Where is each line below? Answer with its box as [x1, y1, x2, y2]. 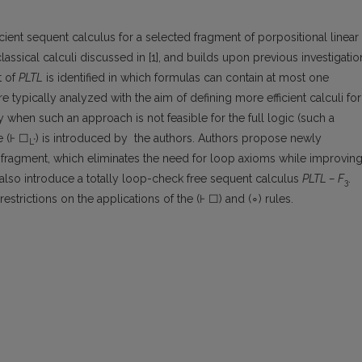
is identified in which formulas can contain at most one [43, 71, 329, 85]
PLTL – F [302, 172, 344, 186]
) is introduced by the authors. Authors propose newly [36, 132, 322, 145]
